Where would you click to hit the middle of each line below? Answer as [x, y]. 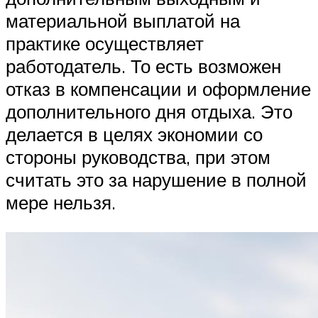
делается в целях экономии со [134, 135]
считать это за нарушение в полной [156, 180]
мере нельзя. [61, 203]
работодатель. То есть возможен [143, 66]
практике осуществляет [105, 44]
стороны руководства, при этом [138, 157]
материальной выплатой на [123, 21]
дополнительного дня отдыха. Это [149, 112]
